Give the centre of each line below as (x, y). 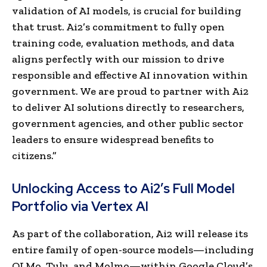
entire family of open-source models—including (133, 249)
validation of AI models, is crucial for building (127, 10)
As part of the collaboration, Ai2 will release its (130, 233)
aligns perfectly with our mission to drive (118, 59)
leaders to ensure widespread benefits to (113, 139)
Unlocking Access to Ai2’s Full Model (123, 188)
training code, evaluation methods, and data (123, 43)
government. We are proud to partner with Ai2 (130, 91)
